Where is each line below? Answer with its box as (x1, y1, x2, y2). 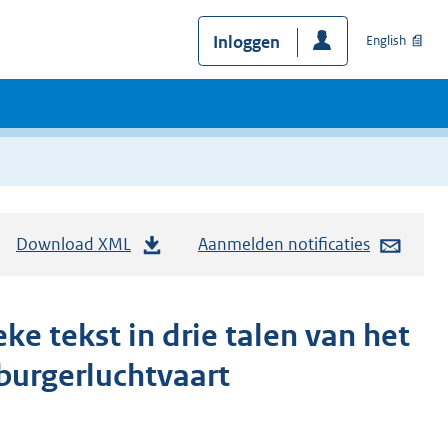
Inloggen (212, 30, 280, 53)
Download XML (16, 233, 131, 256)
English (366, 32, 406, 50)
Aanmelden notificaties (198, 233, 370, 256)
